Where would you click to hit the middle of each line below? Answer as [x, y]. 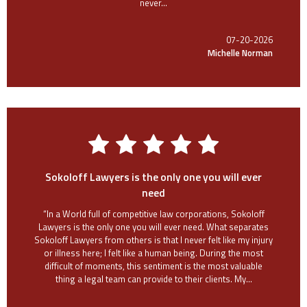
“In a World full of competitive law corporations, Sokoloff [153, 213]
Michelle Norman [240, 52]
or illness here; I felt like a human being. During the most [153, 253]
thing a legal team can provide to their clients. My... [153, 279]
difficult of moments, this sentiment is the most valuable [153, 266]
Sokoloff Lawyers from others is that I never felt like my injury [153, 240]
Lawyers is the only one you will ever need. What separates [153, 226]
